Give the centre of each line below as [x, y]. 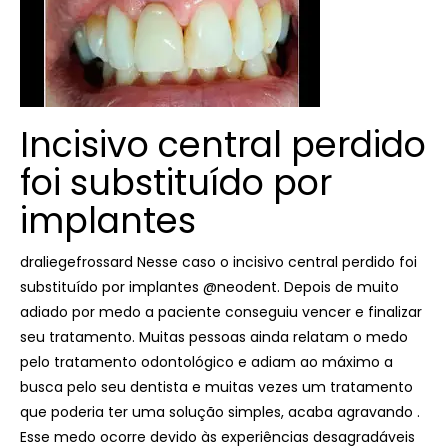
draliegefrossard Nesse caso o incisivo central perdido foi [218, 262]
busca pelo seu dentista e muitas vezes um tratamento [216, 387]
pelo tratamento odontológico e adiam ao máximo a [206, 362]
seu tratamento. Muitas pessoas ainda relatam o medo [214, 337]
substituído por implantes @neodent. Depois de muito [209, 287]
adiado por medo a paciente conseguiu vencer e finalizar [221, 312]
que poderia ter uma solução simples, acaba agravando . [220, 412]
